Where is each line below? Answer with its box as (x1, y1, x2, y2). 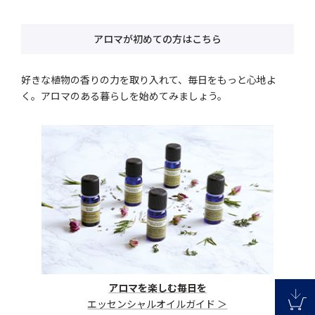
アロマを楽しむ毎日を (108, 281, 207, 295)
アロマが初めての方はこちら (94, 32, 221, 46)
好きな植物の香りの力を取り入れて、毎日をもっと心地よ (21, 72, 277, 87)
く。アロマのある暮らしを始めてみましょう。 (21, 89, 228, 103)
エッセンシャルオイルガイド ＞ (87, 297, 228, 311)
